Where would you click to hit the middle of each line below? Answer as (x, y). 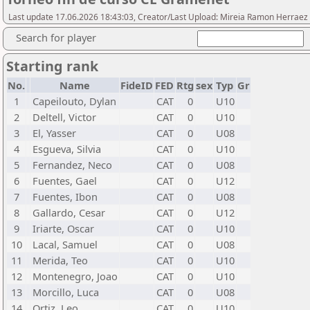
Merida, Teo (60, 260)
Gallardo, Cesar (69, 212)
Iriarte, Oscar (63, 228)
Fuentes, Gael (65, 181)
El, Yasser (54, 133)
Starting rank (52, 66)
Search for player (56, 37)
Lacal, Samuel (65, 244)
